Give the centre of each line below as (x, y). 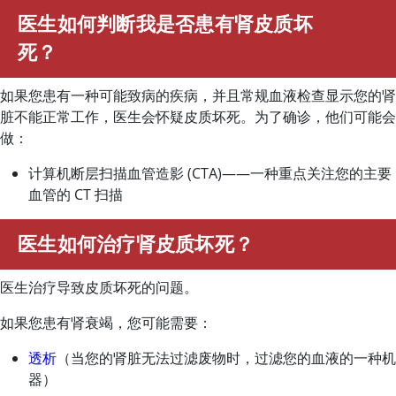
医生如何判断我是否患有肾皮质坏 (165, 23)
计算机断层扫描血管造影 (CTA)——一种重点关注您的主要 (210, 173)
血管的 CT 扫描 (76, 194)
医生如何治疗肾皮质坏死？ (136, 243)
